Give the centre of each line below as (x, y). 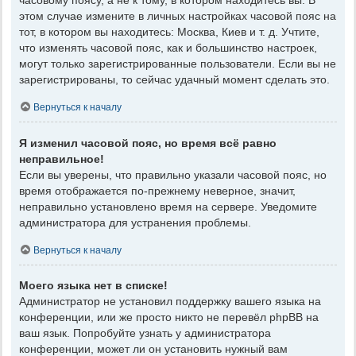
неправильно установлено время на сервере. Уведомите (168, 206)
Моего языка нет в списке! (93, 286)
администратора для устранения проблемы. (135, 222)
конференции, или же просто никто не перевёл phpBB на (169, 317)
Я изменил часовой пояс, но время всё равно (148, 143)
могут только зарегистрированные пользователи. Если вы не (178, 64)
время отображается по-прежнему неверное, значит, (157, 190)
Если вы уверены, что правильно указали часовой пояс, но (173, 174)
